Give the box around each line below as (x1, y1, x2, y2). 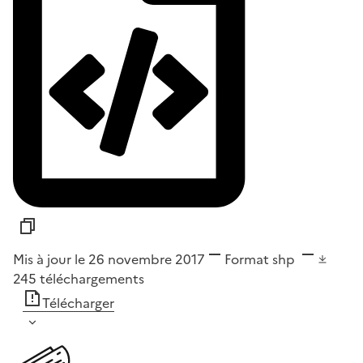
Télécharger (42, 293, 114, 314)
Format (224, 250, 269, 270)
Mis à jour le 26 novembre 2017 (13, 250, 205, 270)
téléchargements (40, 269, 144, 289)
